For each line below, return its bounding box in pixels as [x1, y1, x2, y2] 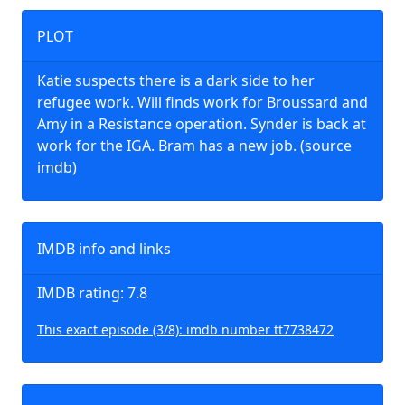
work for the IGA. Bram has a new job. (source [37, 136, 352, 155]
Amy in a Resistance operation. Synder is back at [37, 114, 366, 134]
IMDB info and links [37, 239, 171, 259]
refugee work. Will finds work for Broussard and [37, 92, 368, 112]
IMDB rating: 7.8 [37, 283, 147, 303]
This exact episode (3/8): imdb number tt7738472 [37, 321, 334, 338]
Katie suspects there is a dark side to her [37, 71, 315, 90]
